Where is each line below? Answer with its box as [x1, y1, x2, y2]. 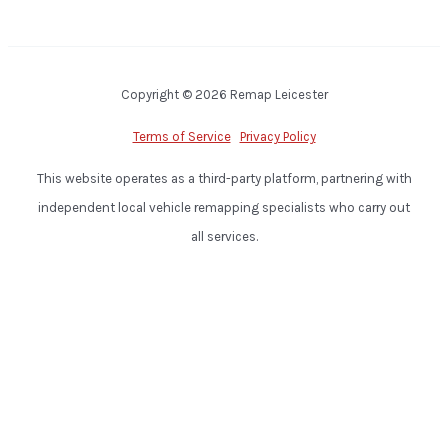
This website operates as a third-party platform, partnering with [36, 171, 412, 186]
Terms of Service [132, 129, 231, 144]
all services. [190, 229, 258, 244]
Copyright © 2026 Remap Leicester [120, 87, 328, 102]
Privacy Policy [239, 129, 316, 144]
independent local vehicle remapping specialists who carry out [38, 200, 410, 215]
